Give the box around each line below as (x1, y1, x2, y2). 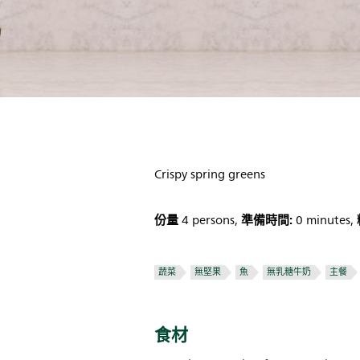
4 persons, (182, 211, 238, 231)
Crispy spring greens (154, 165, 265, 185)
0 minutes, (296, 211, 354, 231)
